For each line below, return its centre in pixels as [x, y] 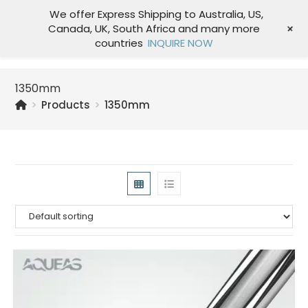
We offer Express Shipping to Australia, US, [157, 14]
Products [66, 105]
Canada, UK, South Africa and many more [154, 29]
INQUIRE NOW [181, 43]
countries [119, 43]
